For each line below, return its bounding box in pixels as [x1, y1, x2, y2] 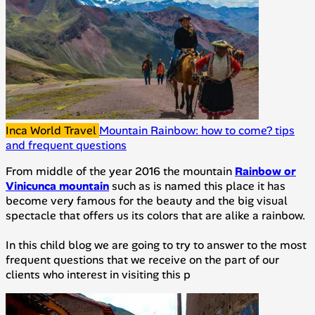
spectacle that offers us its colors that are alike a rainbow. [6, 208, 305, 224]
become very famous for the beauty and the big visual [6, 193, 288, 209]
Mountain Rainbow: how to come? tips [99, 123, 295, 139]
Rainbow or [235, 164, 296, 179]
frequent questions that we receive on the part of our [6, 252, 279, 268]
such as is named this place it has [109, 179, 285, 194]
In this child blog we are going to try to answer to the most [6, 238, 307, 253]
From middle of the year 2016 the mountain [6, 164, 235, 179]
